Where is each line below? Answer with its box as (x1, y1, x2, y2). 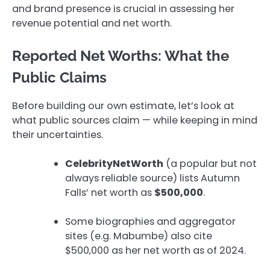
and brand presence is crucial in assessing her (12, 2, 234, 16)
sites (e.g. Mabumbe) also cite (65, 228, 212, 243)
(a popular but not (163, 156, 257, 171)
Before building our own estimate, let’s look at (12, 98, 234, 113)
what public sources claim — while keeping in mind (12, 113, 257, 127)
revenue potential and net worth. (12, 16, 172, 31)
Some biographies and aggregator (65, 214, 236, 228)
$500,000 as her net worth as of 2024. (65, 243, 246, 257)
